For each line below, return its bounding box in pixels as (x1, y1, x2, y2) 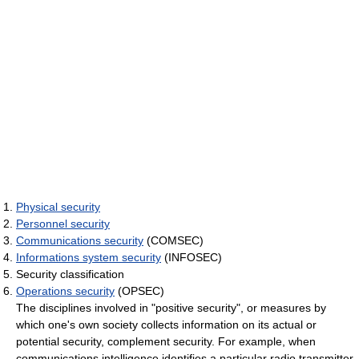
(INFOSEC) (161, 250, 222, 264)
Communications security (16, 233, 143, 247)
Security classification (16, 267, 124, 280)
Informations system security (16, 250, 161, 264)
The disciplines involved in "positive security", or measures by (16, 301, 326, 314)
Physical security (16, 200, 100, 213)
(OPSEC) (115, 284, 164, 297)
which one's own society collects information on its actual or (16, 317, 317, 331)
